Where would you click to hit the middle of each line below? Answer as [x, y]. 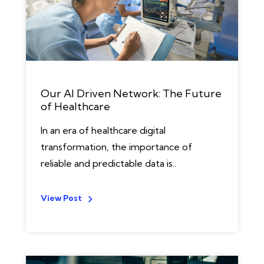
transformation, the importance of [116, 147]
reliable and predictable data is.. [108, 163]
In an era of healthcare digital [103, 130]
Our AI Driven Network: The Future [131, 93]
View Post [61, 198]
